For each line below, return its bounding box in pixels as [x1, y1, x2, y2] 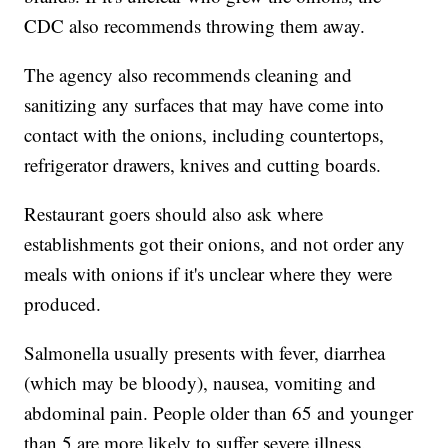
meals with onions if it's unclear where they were [24, 261, 393, 287]
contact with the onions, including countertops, [24, 122, 385, 148]
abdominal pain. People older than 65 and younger [24, 400, 414, 426]
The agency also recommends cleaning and [24, 62, 353, 88]
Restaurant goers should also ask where [24, 201, 324, 227]
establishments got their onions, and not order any [24, 231, 406, 257]
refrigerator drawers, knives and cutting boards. [24, 152, 382, 178]
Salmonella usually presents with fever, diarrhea [24, 340, 386, 366]
